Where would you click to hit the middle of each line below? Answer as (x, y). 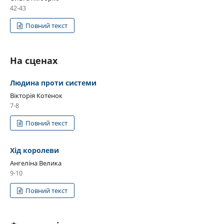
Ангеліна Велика (36, 163)
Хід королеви (34, 150)
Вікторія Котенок (36, 95)
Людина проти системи (53, 82)
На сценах (34, 60)
